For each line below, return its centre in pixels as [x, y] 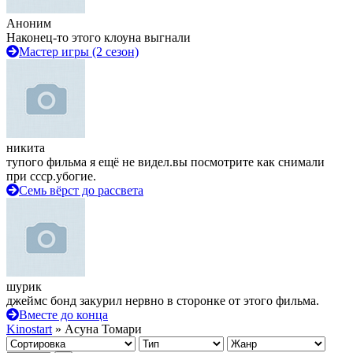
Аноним [29, 23]
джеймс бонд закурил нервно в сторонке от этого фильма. [163, 301]
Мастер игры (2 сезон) [79, 52]
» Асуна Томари [97, 329]
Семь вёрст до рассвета [81, 190]
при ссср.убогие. [51, 176]
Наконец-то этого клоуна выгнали [98, 37]
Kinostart [29, 329]
